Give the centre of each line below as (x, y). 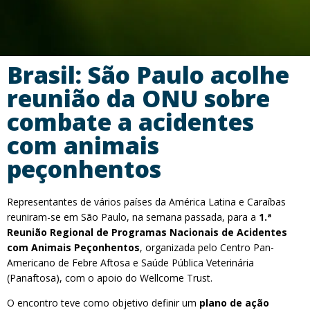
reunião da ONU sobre (138, 98)
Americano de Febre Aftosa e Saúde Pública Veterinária (130, 263)
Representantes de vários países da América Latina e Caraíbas (146, 202)
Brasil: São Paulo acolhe (148, 75)
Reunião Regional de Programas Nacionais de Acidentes (147, 232)
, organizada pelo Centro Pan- (207, 247)
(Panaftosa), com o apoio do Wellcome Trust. (110, 278)
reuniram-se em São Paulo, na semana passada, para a (133, 217)
